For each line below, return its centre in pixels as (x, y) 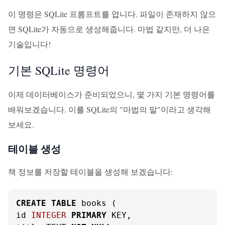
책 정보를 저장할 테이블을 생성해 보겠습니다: (90, 172)
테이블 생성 (34, 149)
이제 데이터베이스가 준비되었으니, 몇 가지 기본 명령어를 (111, 94)
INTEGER (49, 215)
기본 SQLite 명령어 (59, 70)
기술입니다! (29, 44)
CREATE (31, 203)
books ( (96, 203)
